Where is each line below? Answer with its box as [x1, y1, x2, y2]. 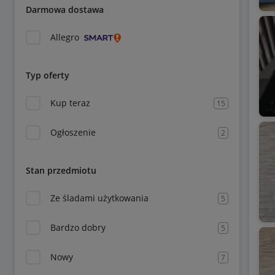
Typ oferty [26, 69, 69, 81]
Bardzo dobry [50, 222, 106, 233]
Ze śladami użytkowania [50, 192, 149, 204]
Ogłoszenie [50, 126, 96, 138]
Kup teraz [50, 97, 90, 109]
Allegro [50, 31, 79, 43]
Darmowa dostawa [26, 4, 104, 15]
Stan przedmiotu [26, 165, 96, 176]
